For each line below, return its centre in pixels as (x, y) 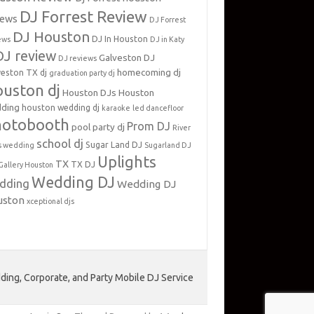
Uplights (127, 162)
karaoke (116, 108)
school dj (60, 143)
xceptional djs (51, 201)
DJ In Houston (120, 39)
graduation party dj (82, 73)
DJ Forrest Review (84, 16)
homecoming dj (149, 72)
